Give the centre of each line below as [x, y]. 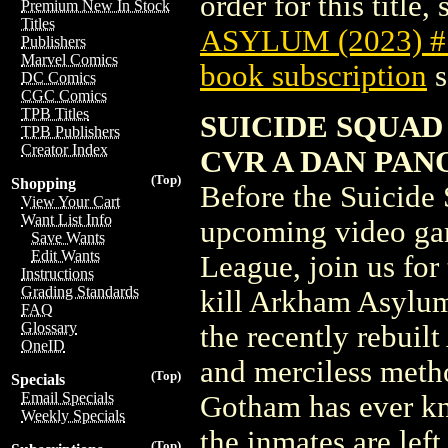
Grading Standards [80, 291]
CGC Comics [64, 95]
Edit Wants [65, 255]
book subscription [313, 75]
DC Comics [58, 77]
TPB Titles [55, 113]
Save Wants [68, 237]
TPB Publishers [70, 131]
